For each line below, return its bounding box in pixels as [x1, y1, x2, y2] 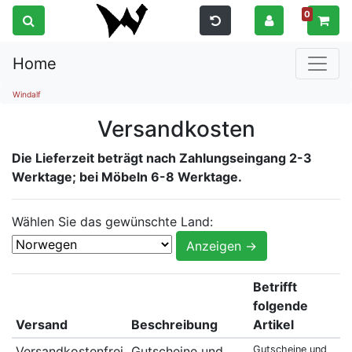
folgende [252, 297, 308, 313]
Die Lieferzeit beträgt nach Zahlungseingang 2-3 [12, 149, 312, 166]
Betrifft [252, 278, 297, 295]
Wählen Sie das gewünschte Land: [12, 213, 213, 229]
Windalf [13, 89, 41, 99]
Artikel [252, 316, 294, 332]
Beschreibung [130, 316, 218, 332]
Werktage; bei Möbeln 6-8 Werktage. [12, 168, 242, 185]
